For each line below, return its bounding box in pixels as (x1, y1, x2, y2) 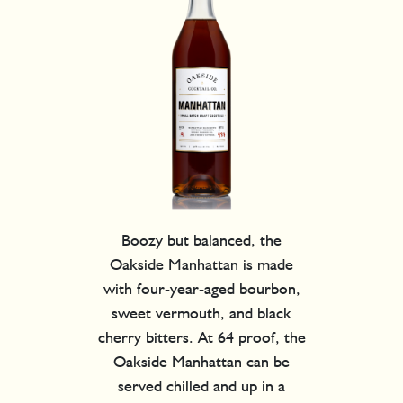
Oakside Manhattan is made (110, 254, 293, 273)
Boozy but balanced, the (121, 229, 282, 249)
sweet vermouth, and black (112, 302, 291, 322)
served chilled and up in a (118, 375, 285, 395)
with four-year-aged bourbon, (103, 278, 300, 298)
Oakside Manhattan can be (113, 351, 290, 371)
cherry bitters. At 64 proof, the (97, 327, 306, 346)
